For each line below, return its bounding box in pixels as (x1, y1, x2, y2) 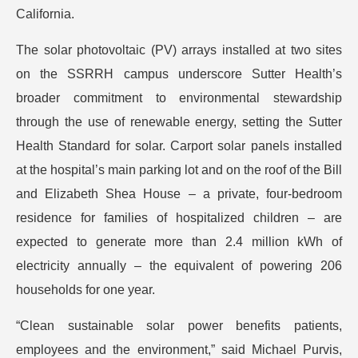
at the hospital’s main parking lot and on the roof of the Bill (16, 163, 342, 177)
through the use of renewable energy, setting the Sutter (16, 115, 342, 129)
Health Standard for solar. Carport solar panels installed (16, 139, 342, 153)
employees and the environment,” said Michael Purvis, (16, 343, 342, 356)
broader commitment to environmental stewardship (16, 91, 342, 105)
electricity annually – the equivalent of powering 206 (16, 259, 342, 272)
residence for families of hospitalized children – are (16, 211, 342, 225)
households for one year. (16, 283, 155, 296)
